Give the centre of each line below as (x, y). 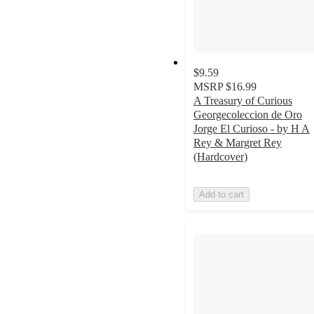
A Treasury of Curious (243, 100)
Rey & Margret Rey (238, 142)
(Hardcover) (220, 156)
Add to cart (221, 194)
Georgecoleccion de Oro (248, 114)
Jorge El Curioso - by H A (252, 128)
